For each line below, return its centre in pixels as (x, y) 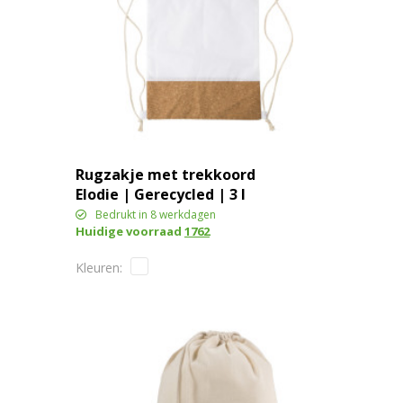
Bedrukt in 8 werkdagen (155, 214)
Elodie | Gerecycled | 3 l (160, 194)
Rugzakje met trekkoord (165, 174)
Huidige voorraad (130, 231)
